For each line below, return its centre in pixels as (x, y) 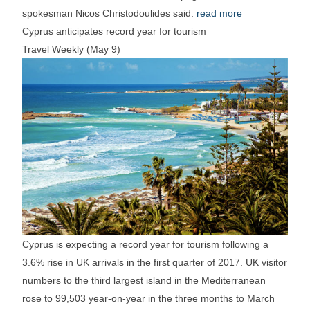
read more (220, 13)
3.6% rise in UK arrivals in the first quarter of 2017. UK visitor (155, 262)
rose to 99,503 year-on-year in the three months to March (149, 298)
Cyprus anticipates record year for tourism (115, 31)
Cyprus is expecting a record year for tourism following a (146, 244)
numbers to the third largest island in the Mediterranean (144, 280)
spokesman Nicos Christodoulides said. (110, 13)
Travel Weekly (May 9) (72, 49)
